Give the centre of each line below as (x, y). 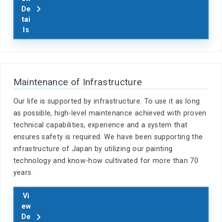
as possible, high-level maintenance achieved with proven (110, 113)
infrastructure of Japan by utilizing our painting (93, 149)
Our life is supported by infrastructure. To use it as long (107, 101)
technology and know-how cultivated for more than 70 (106, 161)
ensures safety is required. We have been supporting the (108, 137)
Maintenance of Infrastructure (78, 82)
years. (23, 173)
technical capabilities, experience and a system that (100, 125)
